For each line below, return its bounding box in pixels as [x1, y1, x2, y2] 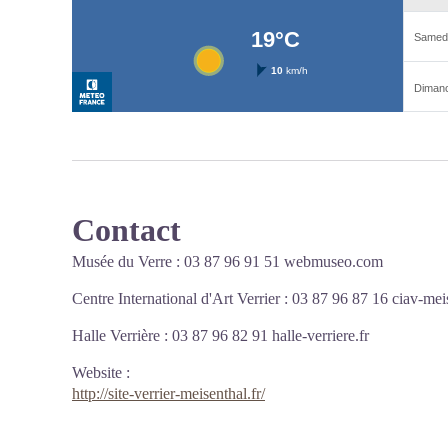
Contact [72, 212, 181, 248]
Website [72, 364, 122, 381]
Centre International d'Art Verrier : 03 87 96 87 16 [72, 290, 392, 307]
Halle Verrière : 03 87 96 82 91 [72, 327, 272, 344]
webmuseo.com [284, 253, 383, 270]
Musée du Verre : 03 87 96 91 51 [72, 253, 284, 270]
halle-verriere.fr [272, 327, 369, 344]
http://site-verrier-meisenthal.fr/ [72, 385, 265, 402]
